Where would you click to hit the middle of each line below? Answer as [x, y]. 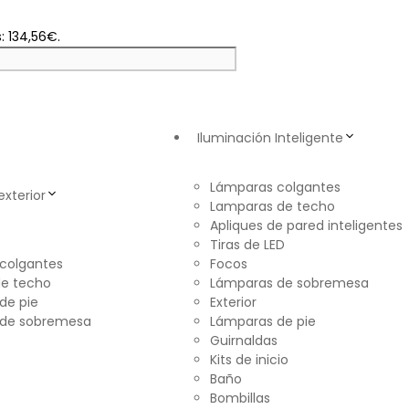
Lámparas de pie [263, 322]
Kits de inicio [249, 360]
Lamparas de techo [273, 207]
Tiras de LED [247, 245]
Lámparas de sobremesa [289, 283]
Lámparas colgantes [275, 188]
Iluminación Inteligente [270, 138]
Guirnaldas [244, 341]
